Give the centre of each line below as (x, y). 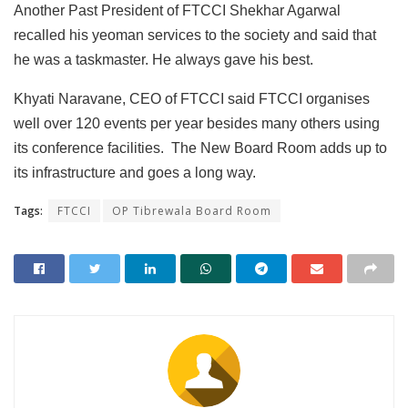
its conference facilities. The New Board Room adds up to (200, 148)
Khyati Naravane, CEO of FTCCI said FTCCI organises (192, 99)
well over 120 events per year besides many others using (197, 124)
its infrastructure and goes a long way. (135, 173)
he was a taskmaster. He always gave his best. (163, 60)
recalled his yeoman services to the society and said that (195, 36)
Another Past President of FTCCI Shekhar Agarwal (177, 11)
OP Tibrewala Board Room (192, 211)
